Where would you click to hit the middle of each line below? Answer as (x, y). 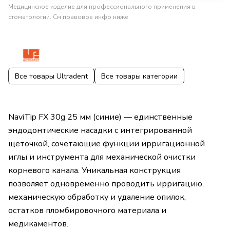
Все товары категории (139, 76)
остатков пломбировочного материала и (87, 211)
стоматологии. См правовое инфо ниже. (69, 17)
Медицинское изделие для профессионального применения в (102, 7)
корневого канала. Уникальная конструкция (94, 171)
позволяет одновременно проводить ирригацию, (106, 184)
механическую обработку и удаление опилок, (97, 197)
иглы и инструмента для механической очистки (102, 157)
